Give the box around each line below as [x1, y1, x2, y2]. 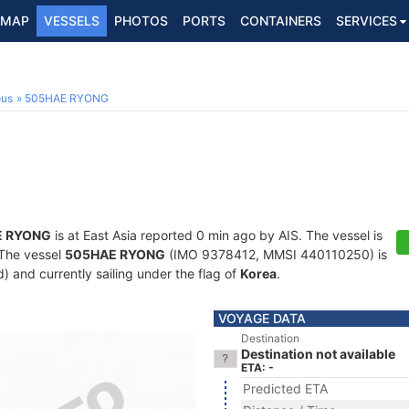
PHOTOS [114, 13, 168, 28]
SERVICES [336, 13, 397, 28]
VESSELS [44, 13, 100, 28]
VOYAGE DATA [218, 310, 306, 326]
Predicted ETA [243, 381, 328, 396]
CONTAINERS [240, 13, 321, 28]
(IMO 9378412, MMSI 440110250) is [165, 246, 387, 262]
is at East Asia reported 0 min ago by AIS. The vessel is [51, 227, 383, 243]
